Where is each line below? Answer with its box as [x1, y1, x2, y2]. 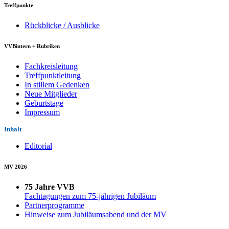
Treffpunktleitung [25, 71, 81, 80]
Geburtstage [25, 98, 63, 107]
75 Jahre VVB [25, 182, 75, 191]
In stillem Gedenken [25, 80, 89, 89]
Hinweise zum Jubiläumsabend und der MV [25, 210, 167, 219]
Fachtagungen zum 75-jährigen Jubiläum [25, 191, 156, 200]
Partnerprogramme [25, 200, 84, 210]
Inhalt [4, 125, 21, 133]
